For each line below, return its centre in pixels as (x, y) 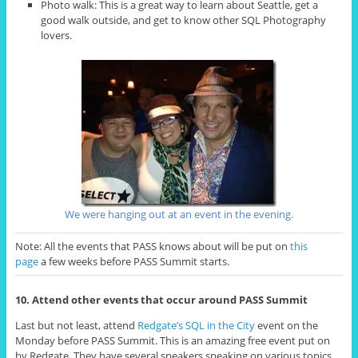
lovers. (57, 35)
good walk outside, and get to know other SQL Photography (184, 20)
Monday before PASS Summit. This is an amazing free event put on (172, 341)
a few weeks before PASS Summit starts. (133, 262)
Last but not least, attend (76, 326)
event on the (286, 326)
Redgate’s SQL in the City (196, 326)
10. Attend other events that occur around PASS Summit (161, 300)
